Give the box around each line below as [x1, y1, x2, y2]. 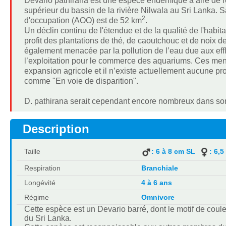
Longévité [24, 178, 55, 187]
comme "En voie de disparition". [24, 76, 138, 85]
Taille [24, 147, 40, 155]
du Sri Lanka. [24, 213, 72, 222]
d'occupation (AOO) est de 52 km [24, 16, 142, 25]
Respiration [24, 163, 61, 172]
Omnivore [141, 193, 175, 201]
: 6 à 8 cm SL [151, 147, 199, 155]
